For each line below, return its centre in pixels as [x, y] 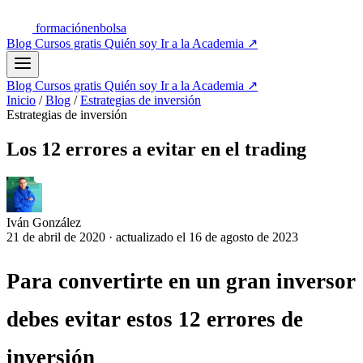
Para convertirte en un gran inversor [181, 282]
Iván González [44, 222]
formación [62, 28]
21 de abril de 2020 [58, 237]
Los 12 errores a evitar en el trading [156, 149]
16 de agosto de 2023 [243, 237]
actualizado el [152, 237]
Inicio [21, 100]
